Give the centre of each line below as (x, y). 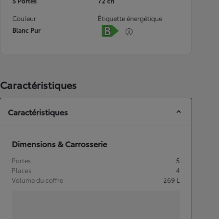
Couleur (24, 18)
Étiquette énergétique (130, 18)
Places (22, 170)
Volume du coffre (37, 180)
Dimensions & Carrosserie (59, 143)
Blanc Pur (26, 30)
